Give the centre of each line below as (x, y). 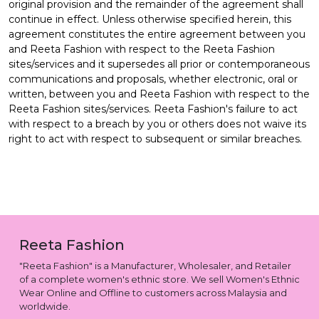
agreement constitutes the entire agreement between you (157, 34)
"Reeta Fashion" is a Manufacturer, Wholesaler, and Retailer (155, 265)
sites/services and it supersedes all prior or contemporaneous (159, 64)
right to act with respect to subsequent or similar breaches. (155, 138)
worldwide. (45, 306)
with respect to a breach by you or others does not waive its (157, 124)
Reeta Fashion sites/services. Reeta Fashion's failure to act (153, 109)
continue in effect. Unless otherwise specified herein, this (150, 19)
